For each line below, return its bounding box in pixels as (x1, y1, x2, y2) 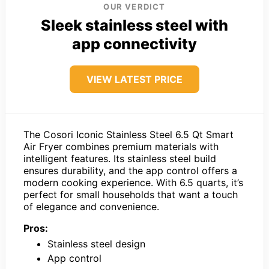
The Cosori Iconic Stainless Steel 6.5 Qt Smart (23, 128, 234, 141)
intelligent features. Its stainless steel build (23, 153, 216, 165)
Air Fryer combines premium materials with (23, 141, 219, 153)
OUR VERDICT (103, 2, 166, 12)
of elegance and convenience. (23, 201, 159, 213)
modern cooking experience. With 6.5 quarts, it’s (23, 177, 243, 189)
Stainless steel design (47, 238, 145, 250)
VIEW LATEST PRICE (86, 73, 183, 86)
